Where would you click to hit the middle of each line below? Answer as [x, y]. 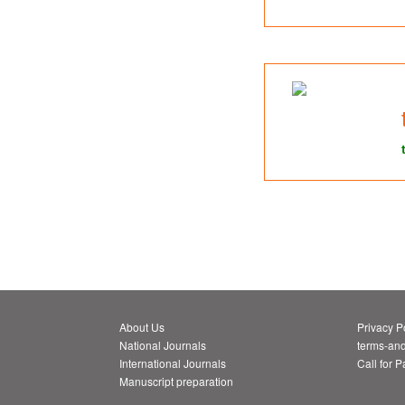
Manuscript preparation [176, 381]
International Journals [173, 363]
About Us [142, 326]
